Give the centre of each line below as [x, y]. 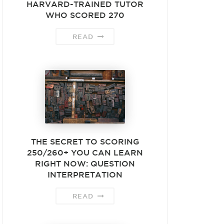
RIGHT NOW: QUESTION [85, 163]
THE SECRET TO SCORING [85, 141]
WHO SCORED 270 [85, 15]
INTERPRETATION [85, 174]
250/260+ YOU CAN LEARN [85, 152]
